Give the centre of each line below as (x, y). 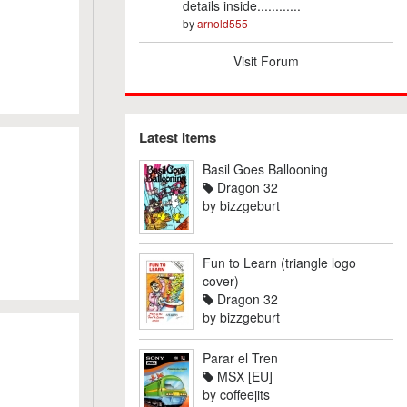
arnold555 (222, 23)
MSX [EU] (243, 376)
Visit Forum (266, 61)
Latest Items (177, 137)
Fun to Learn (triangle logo (279, 263)
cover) (220, 281)
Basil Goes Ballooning (265, 169)
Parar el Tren (240, 358)
